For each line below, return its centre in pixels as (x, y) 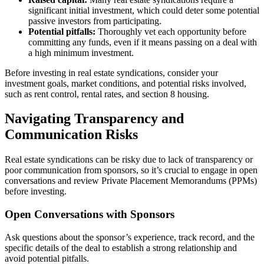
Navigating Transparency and (94, 119)
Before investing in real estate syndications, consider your (111, 72)
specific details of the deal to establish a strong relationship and (121, 247)
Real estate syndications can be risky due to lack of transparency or (129, 160)
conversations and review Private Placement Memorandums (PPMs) (131, 181)
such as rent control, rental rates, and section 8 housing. (107, 94)
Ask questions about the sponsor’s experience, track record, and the (130, 237)
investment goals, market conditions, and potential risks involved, (126, 83)
